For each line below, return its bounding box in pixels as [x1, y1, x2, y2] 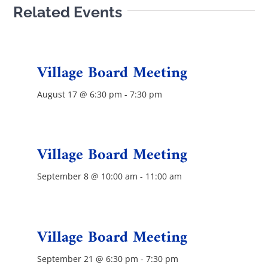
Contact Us [126, 12, 169, 24]
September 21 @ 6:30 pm [37, 252, 139, 264]
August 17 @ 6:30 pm [37, 88, 123, 100]
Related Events [13, 2, 123, 21]
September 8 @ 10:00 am [37, 170, 138, 182]
